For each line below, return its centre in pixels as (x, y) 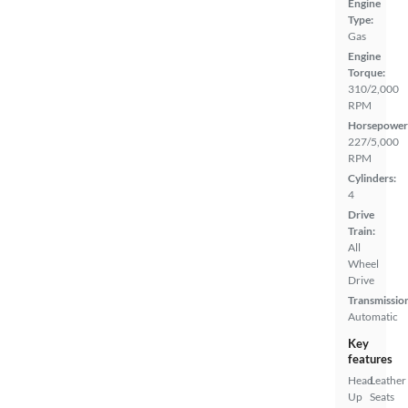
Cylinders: (372, 178)
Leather (388, 380)
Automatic (373, 316)
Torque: (367, 72)
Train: (362, 231)
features (370, 359)
